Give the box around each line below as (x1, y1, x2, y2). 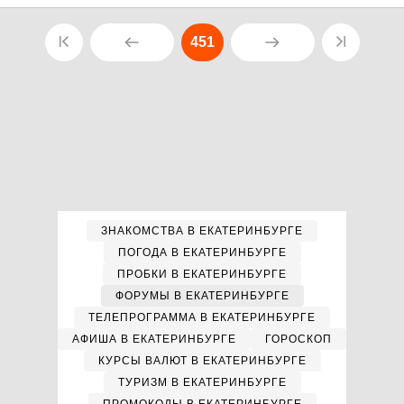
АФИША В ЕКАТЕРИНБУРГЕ (72, 333, 236, 345)
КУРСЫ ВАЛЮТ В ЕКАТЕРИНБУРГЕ (97, 354, 307, 367)
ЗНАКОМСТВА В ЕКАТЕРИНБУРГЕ (101, 225, 303, 237)
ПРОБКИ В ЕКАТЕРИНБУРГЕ (117, 268, 287, 280)
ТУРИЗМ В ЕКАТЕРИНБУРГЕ (117, 376, 287, 389)
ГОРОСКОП (265, 333, 332, 345)
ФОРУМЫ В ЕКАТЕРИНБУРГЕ (115, 289, 289, 302)
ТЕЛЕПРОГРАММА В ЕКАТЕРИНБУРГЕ (88, 311, 316, 324)
